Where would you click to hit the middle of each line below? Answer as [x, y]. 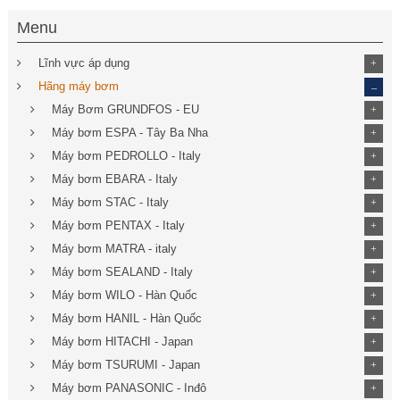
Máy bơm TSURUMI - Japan [125, 365]
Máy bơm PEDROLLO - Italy [126, 156]
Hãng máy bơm [78, 86]
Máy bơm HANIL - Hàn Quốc [126, 318]
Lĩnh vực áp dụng [83, 63]
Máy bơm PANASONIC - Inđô [129, 388]
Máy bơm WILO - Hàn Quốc [124, 295]
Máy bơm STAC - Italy [110, 202]
